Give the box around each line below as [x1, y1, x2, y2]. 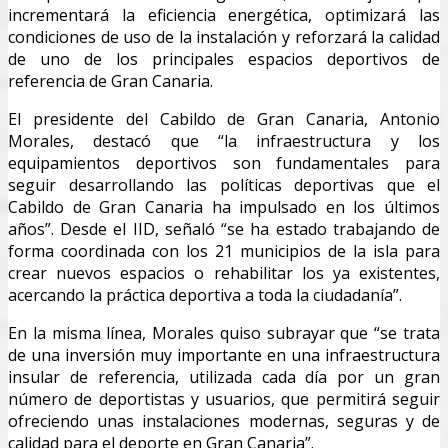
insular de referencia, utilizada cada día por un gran [8, 365, 440, 388]
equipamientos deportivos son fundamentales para [8, 151, 440, 174]
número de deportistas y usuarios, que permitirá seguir [8, 387, 440, 410]
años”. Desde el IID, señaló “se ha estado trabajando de [8, 217, 440, 240]
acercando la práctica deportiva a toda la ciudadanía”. [8, 283, 402, 306]
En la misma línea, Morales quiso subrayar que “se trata [8, 321, 440, 344]
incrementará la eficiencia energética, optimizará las [8, 3, 440, 26]
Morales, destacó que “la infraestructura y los [8, 129, 440, 152]
